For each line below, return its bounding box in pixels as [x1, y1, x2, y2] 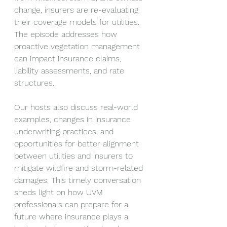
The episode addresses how [14, 29, 120, 39]
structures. [14, 78, 54, 88]
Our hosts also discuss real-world [14, 102, 140, 112]
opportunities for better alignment [14, 139, 141, 148]
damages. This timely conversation [14, 175, 143, 185]
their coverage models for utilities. [14, 17, 142, 27]
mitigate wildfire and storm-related [14, 163, 145, 173]
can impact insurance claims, [14, 54, 124, 63]
